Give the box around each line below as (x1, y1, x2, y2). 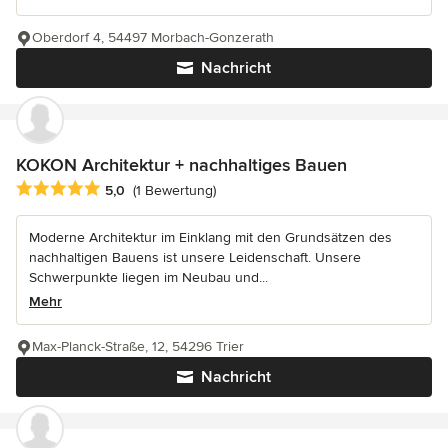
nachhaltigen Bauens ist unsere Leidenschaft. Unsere (29, 248, 361, 266)
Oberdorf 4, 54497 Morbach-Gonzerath (32, 29, 274, 47)
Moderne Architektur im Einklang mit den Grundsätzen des (29, 228, 392, 246)
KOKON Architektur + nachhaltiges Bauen (16, 154, 347, 177)
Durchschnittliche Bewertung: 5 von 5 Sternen (15, 178, 338, 199)
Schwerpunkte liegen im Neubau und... (29, 268, 268, 286)
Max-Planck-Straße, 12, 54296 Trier (32, 337, 244, 355)
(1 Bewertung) (133, 181, 216, 199)
